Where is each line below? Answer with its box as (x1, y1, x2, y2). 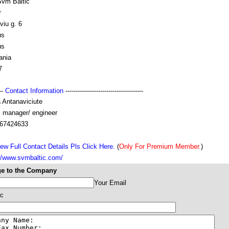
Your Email (94, 179, 126, 187)
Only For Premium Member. (119, 143, 201, 150)
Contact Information (5, 87, 63, 95)
